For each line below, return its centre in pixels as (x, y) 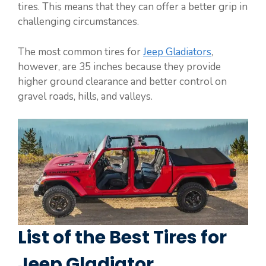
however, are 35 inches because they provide (119, 66)
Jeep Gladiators (177, 52)
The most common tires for (80, 52)
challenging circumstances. (78, 22)
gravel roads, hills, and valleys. (85, 96)
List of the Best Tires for (122, 238)
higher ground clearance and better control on (122, 81)
